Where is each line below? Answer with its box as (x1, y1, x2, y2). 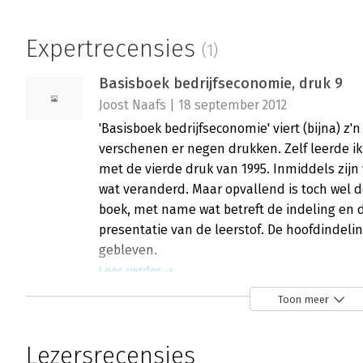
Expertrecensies (26, 34, 202, 63)
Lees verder (99, 264, 160, 279)
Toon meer (278, 293, 329, 305)
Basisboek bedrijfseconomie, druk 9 (99, 75, 343, 93)
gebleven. (99, 242, 157, 258)
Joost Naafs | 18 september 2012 (99, 97, 287, 113)
